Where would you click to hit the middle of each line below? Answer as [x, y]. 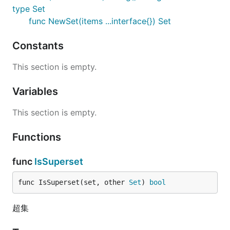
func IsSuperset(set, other [73, 182]
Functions [38, 137]
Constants [39, 46]
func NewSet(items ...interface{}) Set [100, 21]
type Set [29, 9]
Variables [36, 91]
